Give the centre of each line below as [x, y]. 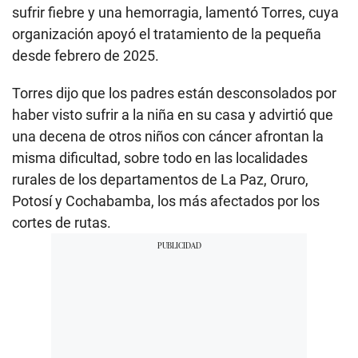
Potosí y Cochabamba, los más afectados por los [166, 201]
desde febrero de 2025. [86, 55]
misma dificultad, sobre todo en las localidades [160, 157]
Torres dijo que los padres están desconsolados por [174, 93]
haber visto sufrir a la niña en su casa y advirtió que [173, 114]
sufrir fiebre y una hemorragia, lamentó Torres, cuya [175, 12]
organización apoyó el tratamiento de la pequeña [167, 34]
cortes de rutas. [62, 222]
